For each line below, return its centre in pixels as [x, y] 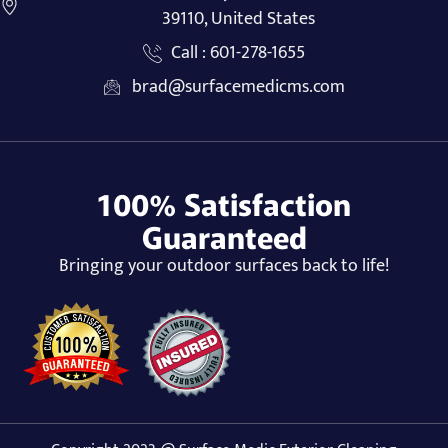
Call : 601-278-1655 [238, 52]
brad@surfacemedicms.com [238, 86]
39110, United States [238, 18]
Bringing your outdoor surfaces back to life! [224, 265]
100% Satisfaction [224, 202]
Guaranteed [224, 235]
